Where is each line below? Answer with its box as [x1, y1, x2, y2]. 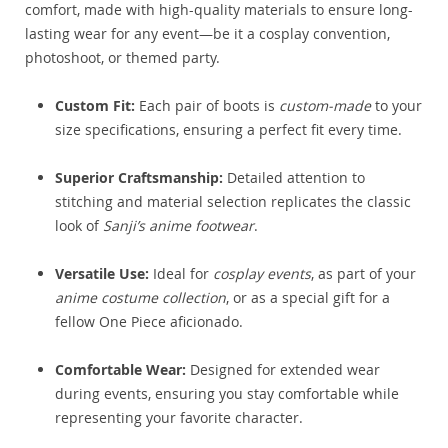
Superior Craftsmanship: [55, 168, 223, 188]
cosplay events [213, 264, 311, 284]
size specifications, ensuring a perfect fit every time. [55, 120, 402, 140]
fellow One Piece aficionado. [55, 312, 243, 332]
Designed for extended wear [186, 360, 380, 380]
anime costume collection [55, 288, 226, 308]
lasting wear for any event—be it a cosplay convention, [25, 24, 390, 44]
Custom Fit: [55, 96, 135, 116]
